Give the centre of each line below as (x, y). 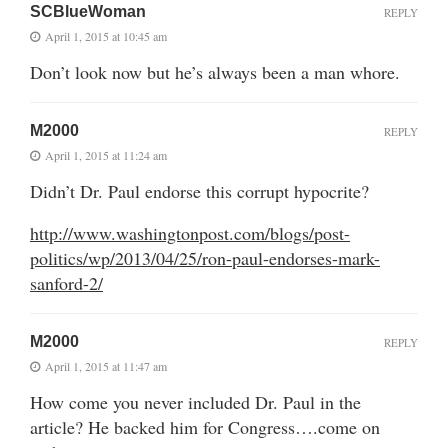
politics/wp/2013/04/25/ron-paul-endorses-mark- (205, 257)
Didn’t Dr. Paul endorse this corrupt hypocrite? (199, 190)
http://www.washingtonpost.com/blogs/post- (190, 232)
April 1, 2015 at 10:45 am (106, 35)
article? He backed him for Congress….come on (205, 426)
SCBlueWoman (88, 11)
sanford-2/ (66, 282)
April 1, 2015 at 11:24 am (106, 154)
